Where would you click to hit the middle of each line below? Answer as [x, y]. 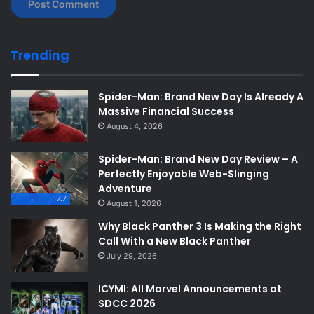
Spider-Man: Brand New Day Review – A [198, 159]
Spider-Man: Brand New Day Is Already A [201, 96]
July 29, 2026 [132, 255]
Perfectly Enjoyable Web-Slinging [184, 173]
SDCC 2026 [127, 303]
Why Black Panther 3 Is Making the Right [200, 226]
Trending [40, 55]
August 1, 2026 [134, 203]
